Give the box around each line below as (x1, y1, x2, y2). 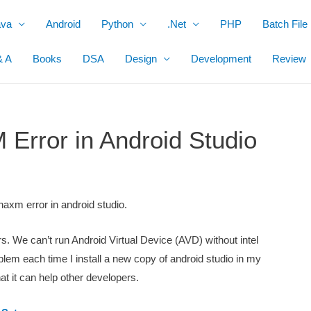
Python (101, 18, 133, 30)
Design (125, 53, 157, 65)
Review (272, 53, 306, 65)
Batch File (262, 18, 308, 30)
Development (191, 53, 251, 65)
